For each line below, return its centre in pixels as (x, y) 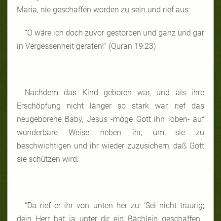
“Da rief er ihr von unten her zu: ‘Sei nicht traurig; (114, 205)
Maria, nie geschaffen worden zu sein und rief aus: (103, 9)
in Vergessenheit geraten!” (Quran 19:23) (86, 46)
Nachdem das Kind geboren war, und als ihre (114, 92)
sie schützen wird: (48, 159)
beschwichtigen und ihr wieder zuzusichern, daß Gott (110, 146)
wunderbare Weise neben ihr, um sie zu (110, 132)
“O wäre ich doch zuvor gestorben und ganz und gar (114, 33)
